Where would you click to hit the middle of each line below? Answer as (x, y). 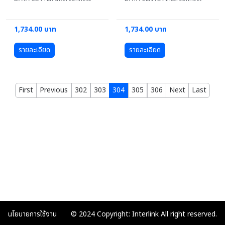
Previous (54, 90)
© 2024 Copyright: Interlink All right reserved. (144, 214)
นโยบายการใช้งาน (32, 214)
